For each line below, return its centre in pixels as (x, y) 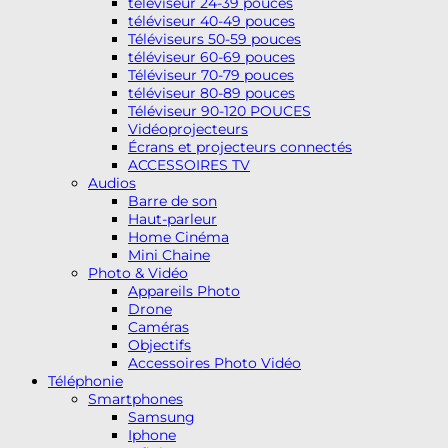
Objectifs (159, 344)
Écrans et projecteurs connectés (240, 146)
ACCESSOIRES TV (189, 164)
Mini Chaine (169, 254)
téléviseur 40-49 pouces (211, 20)
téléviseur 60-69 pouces (211, 56)
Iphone (152, 434)
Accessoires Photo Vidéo (214, 362)
